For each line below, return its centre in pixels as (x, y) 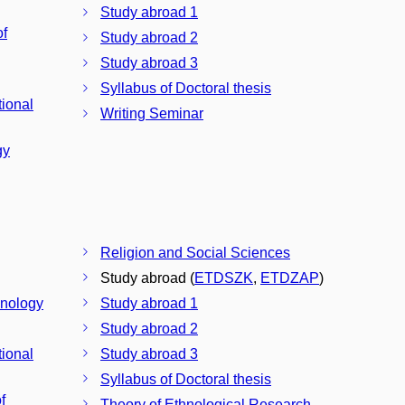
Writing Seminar (152, 114)
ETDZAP (290, 278)
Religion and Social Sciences (195, 252)
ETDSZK (224, 278)
